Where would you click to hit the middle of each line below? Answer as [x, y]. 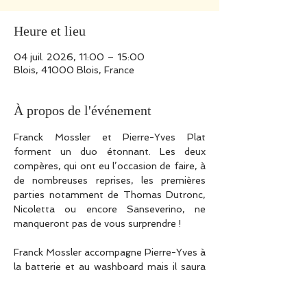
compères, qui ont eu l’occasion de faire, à [110, 166]
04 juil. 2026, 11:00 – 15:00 [79, 57]
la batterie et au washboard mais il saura [110, 267]
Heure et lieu [50, 31]
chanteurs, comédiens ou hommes [110, 295]
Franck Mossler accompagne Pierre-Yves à [110, 252]
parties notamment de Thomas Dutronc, [110, 195]
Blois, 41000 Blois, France [74, 70]
